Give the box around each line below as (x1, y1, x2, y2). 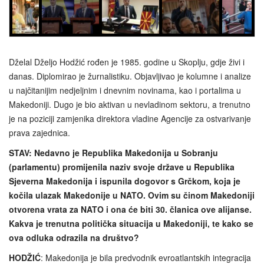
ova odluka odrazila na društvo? (9, 231, 139, 243)
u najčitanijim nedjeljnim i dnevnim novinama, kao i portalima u (9, 84, 241, 96)
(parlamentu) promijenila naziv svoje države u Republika (9, 160, 235, 173)
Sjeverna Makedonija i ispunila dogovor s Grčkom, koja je (9, 174, 240, 187)
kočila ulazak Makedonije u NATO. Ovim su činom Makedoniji (9, 189, 255, 201)
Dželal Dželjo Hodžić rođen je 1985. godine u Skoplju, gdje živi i (9, 55, 245, 68)
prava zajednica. (9, 126, 70, 138)
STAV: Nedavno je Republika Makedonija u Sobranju (9, 146, 218, 159)
